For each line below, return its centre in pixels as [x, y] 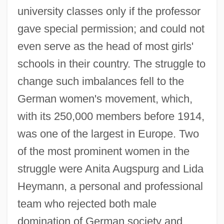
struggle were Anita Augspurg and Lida [110, 168]
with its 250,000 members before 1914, [111, 116]
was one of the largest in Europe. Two [108, 133]
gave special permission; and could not [111, 28]
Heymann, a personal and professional [110, 186]
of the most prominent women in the [103, 151]
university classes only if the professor [109, 11]
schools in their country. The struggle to [111, 63]
